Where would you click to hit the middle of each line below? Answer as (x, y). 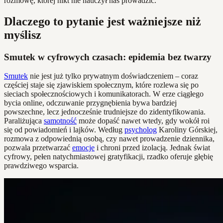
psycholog (141, 130)
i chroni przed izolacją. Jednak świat (152, 148)
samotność (60, 121)
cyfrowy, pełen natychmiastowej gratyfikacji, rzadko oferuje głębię (109, 157)
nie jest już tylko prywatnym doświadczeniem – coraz (113, 76)
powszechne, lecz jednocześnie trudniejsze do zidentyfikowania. (105, 112)
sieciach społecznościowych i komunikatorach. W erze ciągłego (104, 94)
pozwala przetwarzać (38, 148)
